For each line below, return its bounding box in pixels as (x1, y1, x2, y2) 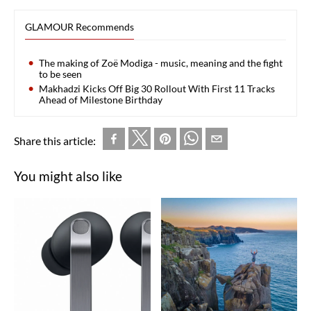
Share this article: (14, 133, 96, 147)
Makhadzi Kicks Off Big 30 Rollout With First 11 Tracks (39, 82, 275, 94)
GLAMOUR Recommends (25, 20, 134, 33)
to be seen (39, 67, 82, 80)
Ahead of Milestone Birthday (39, 93, 162, 106)
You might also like (14, 167, 122, 184)
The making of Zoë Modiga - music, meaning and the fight (39, 56, 283, 69)
